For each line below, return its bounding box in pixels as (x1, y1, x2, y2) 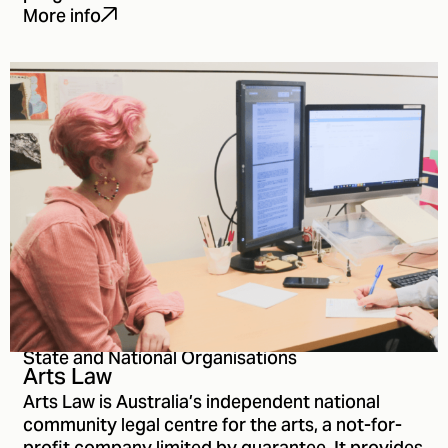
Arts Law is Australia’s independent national (23, 383, 380, 423)
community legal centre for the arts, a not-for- (23, 406, 402, 446)
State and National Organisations (23, 339, 297, 379)
